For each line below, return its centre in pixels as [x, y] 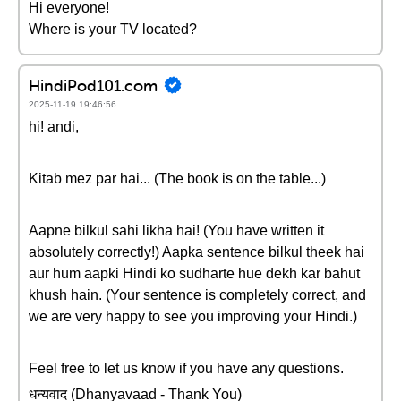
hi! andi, [54, 127]
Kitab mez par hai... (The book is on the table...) [177, 179]
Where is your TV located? [113, 29]
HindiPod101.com [93, 85]
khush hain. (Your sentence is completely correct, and [197, 295]
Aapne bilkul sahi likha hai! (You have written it [176, 230]
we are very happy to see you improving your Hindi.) [193, 316]
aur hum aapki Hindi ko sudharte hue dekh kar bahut [194, 273]
